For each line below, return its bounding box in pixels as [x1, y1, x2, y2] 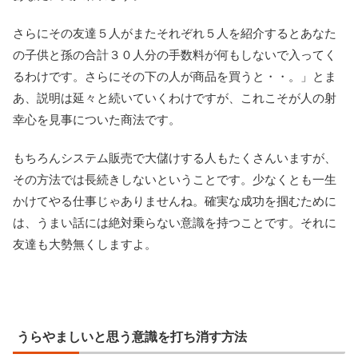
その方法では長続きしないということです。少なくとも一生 [13, 173, 336, 187]
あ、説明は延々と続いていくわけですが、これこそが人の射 [13, 91, 336, 105]
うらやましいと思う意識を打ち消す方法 [17, 330, 247, 344]
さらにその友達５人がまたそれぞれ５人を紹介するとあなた [13, 26, 336, 41]
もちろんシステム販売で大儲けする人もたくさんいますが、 [13, 151, 336, 165]
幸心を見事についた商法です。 [13, 113, 181, 127]
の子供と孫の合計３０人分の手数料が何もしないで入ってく [13, 48, 336, 62]
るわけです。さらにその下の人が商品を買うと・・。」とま [13, 70, 336, 84]
